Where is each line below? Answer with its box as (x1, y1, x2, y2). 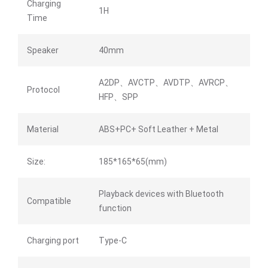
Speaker (27, 45, 59, 56)
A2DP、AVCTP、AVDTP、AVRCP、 (99, 78, 233, 88)
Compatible (27, 196, 71, 206)
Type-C (99, 236, 127, 246)
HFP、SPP (99, 92, 138, 102)
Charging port (27, 236, 79, 246)
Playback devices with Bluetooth (99, 189, 224, 199)
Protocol (27, 85, 60, 95)
